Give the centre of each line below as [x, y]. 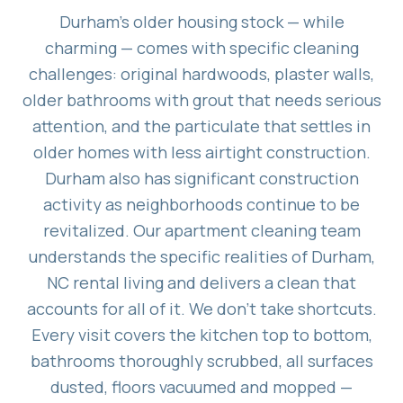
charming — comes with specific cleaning [201, 47]
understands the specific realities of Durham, [201, 256]
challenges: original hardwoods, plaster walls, [201, 73]
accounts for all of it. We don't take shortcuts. [201, 308]
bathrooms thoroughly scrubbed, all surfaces [201, 360]
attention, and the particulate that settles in [201, 125]
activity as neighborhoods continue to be [201, 204]
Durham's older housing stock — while [201, 21]
